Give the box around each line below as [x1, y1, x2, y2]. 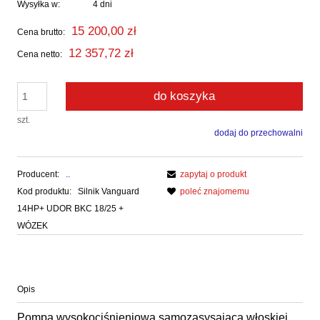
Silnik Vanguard [78, 186, 139, 196]
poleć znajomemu [180, 186, 249, 196]
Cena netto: [17, 49, 62, 59]
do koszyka [154, 89, 215, 103]
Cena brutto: [17, 26, 65, 37]
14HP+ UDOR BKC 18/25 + [17, 203, 124, 214]
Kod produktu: [17, 186, 71, 196]
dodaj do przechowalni [214, 127, 303, 138]
